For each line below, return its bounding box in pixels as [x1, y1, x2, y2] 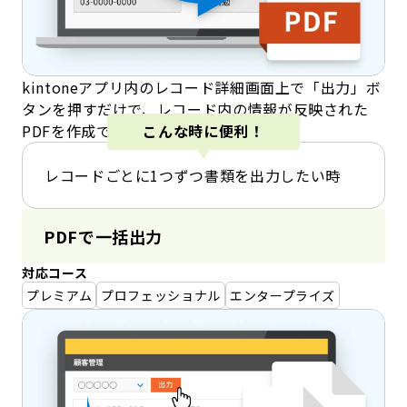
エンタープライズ [229, 285, 336, 304]
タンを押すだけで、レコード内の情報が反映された [22, 97, 369, 120]
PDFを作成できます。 [22, 119, 171, 142]
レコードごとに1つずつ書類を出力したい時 [45, 164, 341, 186]
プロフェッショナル [101, 285, 221, 304]
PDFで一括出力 [44, 223, 164, 248]
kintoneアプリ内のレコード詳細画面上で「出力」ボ [22, 75, 382, 98]
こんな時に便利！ [143, 120, 264, 143]
